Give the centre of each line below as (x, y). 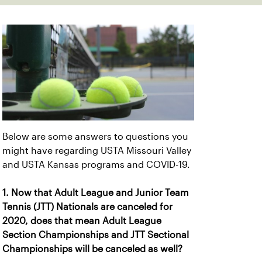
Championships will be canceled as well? (92, 249)
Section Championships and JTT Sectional (96, 235)
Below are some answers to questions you (95, 137)
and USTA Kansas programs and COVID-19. (96, 165)
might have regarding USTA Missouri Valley (97, 151)
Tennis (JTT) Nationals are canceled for (87, 207)
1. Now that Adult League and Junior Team (96, 193)
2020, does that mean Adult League (82, 221)
